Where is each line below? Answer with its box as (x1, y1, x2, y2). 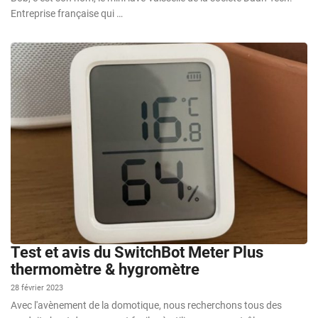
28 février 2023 (11, 283, 63, 293)
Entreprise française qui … (11, 8, 123, 20)
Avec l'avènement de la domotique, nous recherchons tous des (11, 300, 282, 312)
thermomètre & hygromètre (11, 261, 199, 279)
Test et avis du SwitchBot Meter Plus (11, 243, 263, 262)
